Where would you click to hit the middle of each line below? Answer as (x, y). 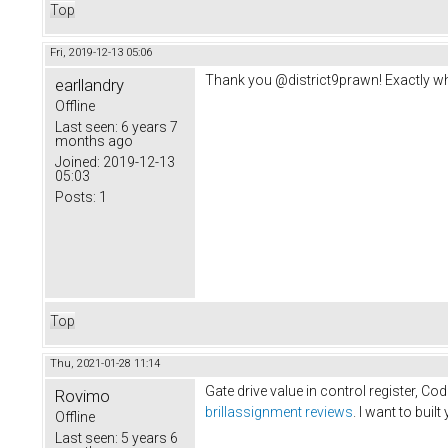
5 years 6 (148, 437)
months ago (94, 140)
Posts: (75, 196)
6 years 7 (148, 126)
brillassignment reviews (279, 411)
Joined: (77, 161)
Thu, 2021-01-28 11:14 (105, 363)
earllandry (89, 84)
